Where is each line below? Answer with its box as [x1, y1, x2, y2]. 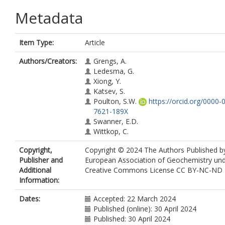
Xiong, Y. [93, 76, 121, 86]
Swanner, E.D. [93, 117, 138, 126]
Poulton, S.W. [93, 96, 137, 106]
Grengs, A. [93, 56, 127, 66]
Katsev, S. [93, 86, 125, 96]
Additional [19, 165, 51, 175]
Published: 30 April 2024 [93, 214, 170, 223]
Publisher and [19, 155, 63, 165]
